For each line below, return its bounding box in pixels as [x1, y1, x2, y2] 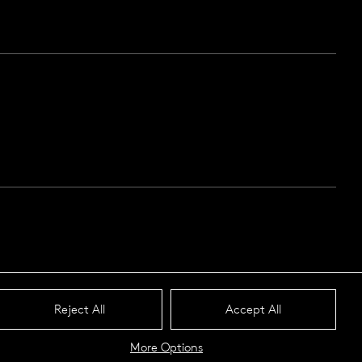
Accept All [225, 301, 281, 317]
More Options [130, 339, 203, 355]
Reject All [54, 301, 105, 317]
